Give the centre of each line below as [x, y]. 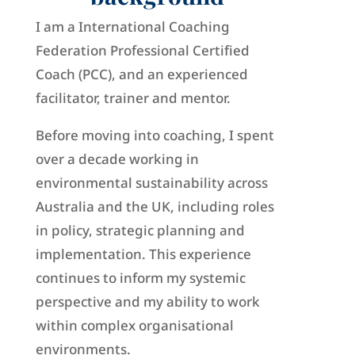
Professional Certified [178, 51]
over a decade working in [117, 159]
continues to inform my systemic [140, 278]
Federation [71, 51]
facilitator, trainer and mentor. [133, 98]
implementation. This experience [143, 254]
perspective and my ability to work [147, 302]
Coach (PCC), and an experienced [141, 74]
